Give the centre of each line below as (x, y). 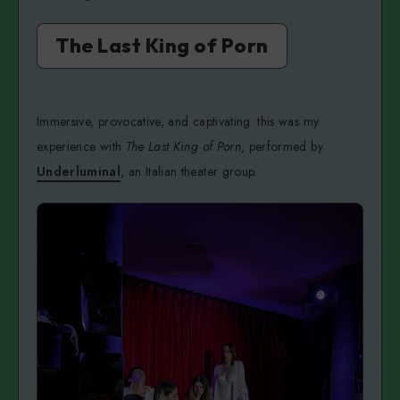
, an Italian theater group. (191, 172)
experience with (81, 147)
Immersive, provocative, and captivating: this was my (178, 122)
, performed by (282, 147)
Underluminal (79, 172)
